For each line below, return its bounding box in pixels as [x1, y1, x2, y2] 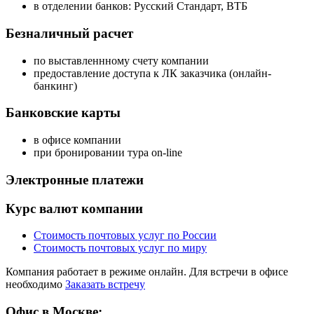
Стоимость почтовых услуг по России [34, 229, 217, 242]
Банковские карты [6, 105, 121, 121]
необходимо [6, 278, 65, 291]
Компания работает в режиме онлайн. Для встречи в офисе [6, 266, 288, 278]
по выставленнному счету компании [34, 54, 209, 67]
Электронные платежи [6, 172, 144, 187]
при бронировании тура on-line [34, 146, 182, 159]
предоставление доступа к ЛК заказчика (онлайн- [34, 67, 271, 79]
